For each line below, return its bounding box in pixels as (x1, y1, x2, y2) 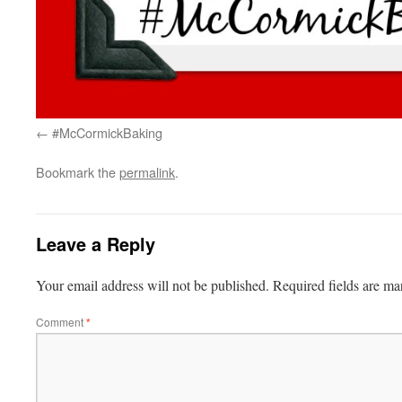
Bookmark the (36, 162, 119, 181)
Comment (36, 314, 86, 329)
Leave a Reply (36, 231, 155, 257)
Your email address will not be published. (36, 275, 269, 294)
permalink (119, 162, 175, 181)
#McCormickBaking (52, 123, 162, 142)
